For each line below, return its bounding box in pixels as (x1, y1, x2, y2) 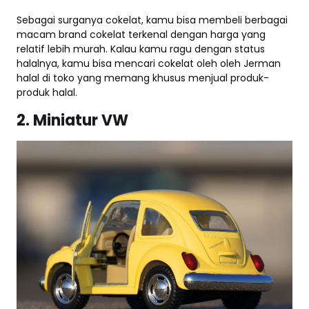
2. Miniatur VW (17, 109, 128, 131)
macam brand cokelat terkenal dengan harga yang (17, 27, 266, 41)
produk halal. (17, 85, 77, 99)
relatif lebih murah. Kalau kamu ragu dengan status (17, 41, 265, 56)
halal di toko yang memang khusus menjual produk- (17, 70, 269, 85)
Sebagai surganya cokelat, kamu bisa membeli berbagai (17, 12, 288, 27)
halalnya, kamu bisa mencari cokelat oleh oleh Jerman (17, 56, 281, 70)
